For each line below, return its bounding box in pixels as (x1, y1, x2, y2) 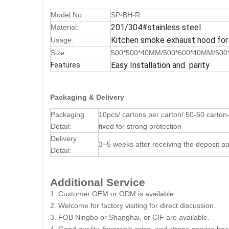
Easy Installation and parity (111, 60, 210, 70)
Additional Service (50, 176, 145, 188)
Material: (51, 23, 79, 31)
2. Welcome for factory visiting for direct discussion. (50, 201, 216, 210)
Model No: (51, 11, 84, 19)
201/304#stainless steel (111, 22, 201, 32)
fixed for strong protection (99, 122, 181, 130)
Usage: (51, 36, 74, 44)
